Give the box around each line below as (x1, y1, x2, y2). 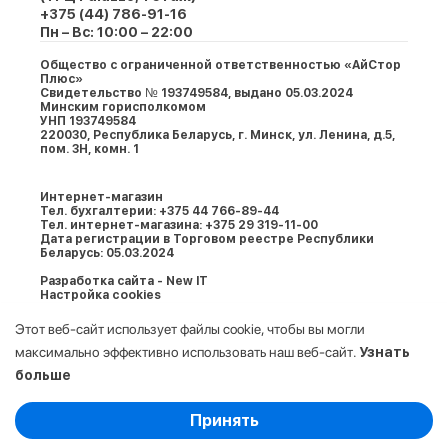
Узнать (359, 344, 410, 360)
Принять (189, 411, 259, 430)
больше (15, 367, 71, 383)
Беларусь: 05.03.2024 (40, 246, 174, 260)
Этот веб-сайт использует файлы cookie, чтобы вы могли (15, 321, 365, 337)
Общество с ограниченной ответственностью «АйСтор (40, 58, 401, 72)
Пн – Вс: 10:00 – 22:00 (40, 24, 193, 40)
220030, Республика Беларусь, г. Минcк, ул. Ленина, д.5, (40, 128, 395, 142)
